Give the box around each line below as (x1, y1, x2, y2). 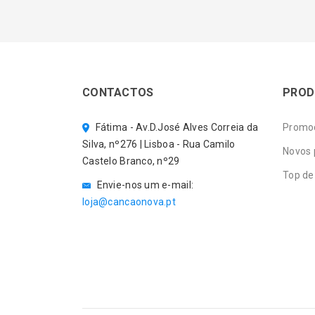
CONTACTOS (82, 85, 154, 99)
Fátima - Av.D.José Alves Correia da (93, 121, 259, 133)
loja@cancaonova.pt (82, 195, 176, 207)
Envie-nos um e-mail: (94, 179, 194, 191)
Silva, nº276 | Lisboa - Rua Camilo (82, 138, 236, 150)
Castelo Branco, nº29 (82, 155, 180, 167)
